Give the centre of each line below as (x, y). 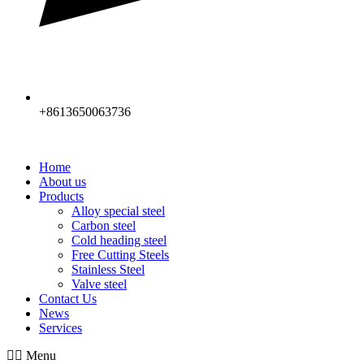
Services (61, 328)
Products (61, 197)
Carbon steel (104, 226)
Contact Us (68, 299)
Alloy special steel (118, 211)
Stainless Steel (108, 270)
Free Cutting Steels (120, 255)
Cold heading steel (119, 240)
